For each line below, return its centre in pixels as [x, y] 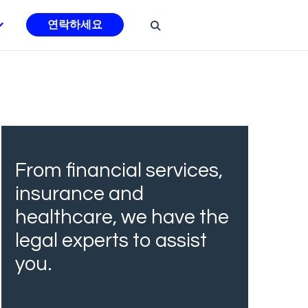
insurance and [79, 194]
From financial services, [119, 170]
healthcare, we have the [122, 217]
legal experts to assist [111, 240]
